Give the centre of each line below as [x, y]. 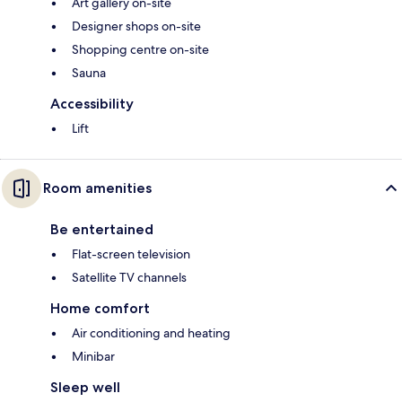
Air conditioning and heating [151, 333]
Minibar [93, 357]
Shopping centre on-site [140, 50]
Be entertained [102, 230]
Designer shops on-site [136, 26]
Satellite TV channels [129, 278]
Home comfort [100, 309]
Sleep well [85, 388]
